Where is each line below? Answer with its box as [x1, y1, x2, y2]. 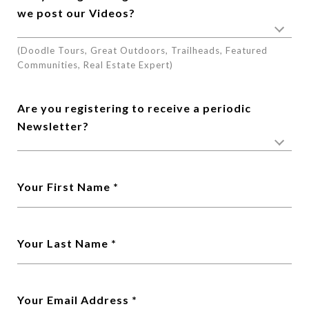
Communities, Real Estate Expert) [17, 59, 173, 70]
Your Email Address [17, 293, 129, 306]
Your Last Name [17, 237, 108, 250]
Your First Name [17, 180, 110, 193]
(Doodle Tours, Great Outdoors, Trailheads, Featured [17, 45, 268, 56]
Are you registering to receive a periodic [17, 101, 251, 114]
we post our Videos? [17, 6, 135, 19]
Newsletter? [17, 119, 89, 132]
